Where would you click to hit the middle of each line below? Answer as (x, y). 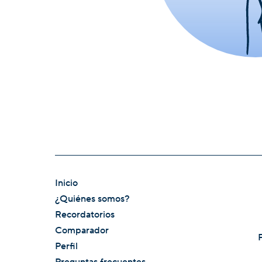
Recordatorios (85, 215)
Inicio (67, 183)
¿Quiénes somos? (93, 199)
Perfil (67, 247)
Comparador (82, 231)
